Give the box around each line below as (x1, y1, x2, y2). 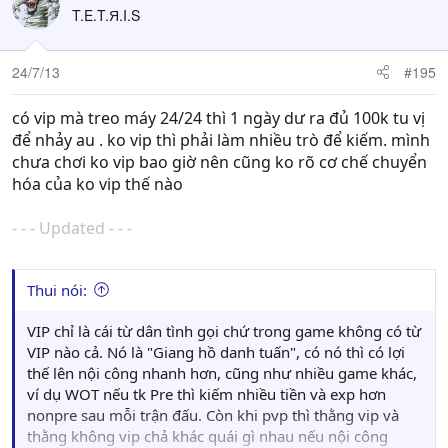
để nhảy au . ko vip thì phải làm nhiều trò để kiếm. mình (12, 128, 430, 151)
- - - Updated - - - (12, 216, 132, 239)
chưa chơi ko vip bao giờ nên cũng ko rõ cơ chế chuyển (12, 150, 427, 173)
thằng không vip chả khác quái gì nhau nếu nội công (27, 425, 388, 446)
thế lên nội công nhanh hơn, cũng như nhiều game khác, (27, 362, 417, 383)
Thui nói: (27, 279, 87, 300)
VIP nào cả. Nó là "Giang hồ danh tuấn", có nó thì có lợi (27, 341, 405, 362)
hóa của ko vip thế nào (12, 172, 183, 195)
